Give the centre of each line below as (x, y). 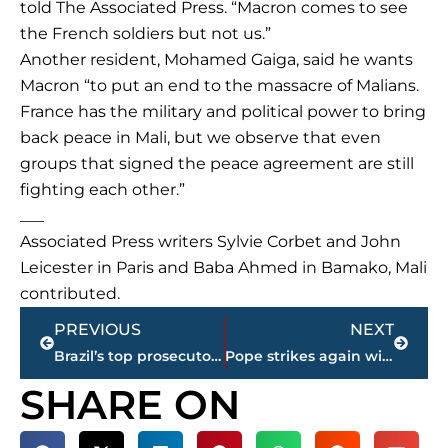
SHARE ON (130, 405)
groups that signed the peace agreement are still (217, 164)
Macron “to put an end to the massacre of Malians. (219, 86)
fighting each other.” (102, 190)
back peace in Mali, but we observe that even (200, 138)
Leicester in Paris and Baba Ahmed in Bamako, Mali (223, 268)
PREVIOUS (97, 330)
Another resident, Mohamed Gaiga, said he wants (216, 60)
